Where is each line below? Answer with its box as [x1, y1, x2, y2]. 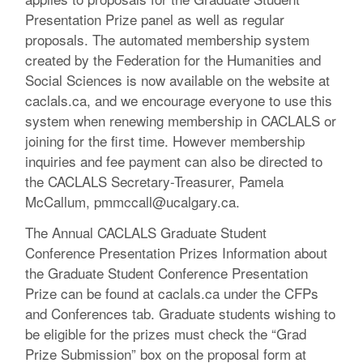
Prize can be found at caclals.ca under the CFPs [25, 283, 319, 304]
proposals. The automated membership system [25, 28, 310, 49]
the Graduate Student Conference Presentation [25, 263, 309, 284]
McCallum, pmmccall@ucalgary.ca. [25, 190, 241, 211]
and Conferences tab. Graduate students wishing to [25, 303, 336, 324]
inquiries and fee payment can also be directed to [25, 150, 323, 171]
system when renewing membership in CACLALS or [25, 109, 337, 130]
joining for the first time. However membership [25, 130, 305, 151]
